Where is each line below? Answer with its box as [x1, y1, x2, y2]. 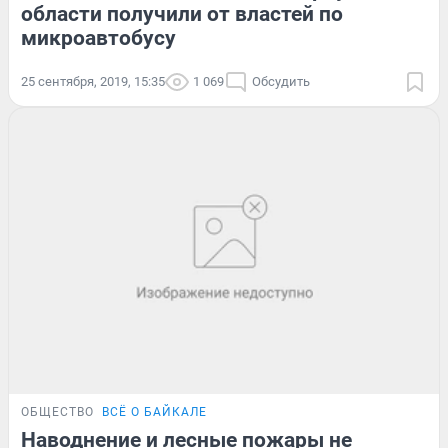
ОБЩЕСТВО [21, 405, 94, 420]
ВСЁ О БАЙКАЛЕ [102, 405, 207, 420]
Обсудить [252, 73, 310, 89]
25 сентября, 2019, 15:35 [21, 73, 165, 89]
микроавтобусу [21, 25, 176, 50]
